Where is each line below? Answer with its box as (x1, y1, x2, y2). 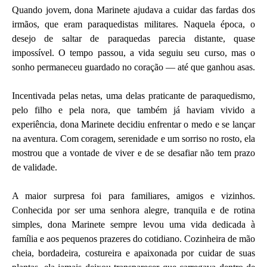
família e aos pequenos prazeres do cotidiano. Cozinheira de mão (12, 234, 255, 244)
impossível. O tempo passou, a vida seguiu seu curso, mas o (12, 48, 255, 58)
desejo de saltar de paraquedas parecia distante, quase (12, 33, 255, 44)
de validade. (12, 162, 57, 172)
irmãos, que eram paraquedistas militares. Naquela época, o (12, 19, 255, 29)
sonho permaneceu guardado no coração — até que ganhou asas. (12, 62, 255, 72)
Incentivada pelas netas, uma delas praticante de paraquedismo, (12, 91, 255, 101)
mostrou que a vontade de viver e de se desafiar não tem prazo (12, 148, 255, 158)
